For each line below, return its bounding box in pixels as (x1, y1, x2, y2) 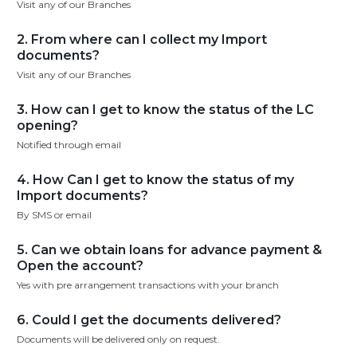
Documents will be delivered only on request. (17, 333, 220, 345)
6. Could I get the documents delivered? (17, 312, 281, 328)
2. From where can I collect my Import (17, 32, 267, 47)
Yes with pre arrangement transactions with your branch (17, 279, 279, 291)
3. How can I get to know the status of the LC (17, 102, 314, 117)
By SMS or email (17, 209, 92, 221)
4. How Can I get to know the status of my (17, 172, 294, 187)
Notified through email (17, 139, 121, 151)
